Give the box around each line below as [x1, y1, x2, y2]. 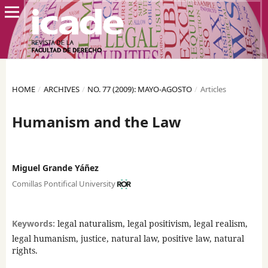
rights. [11, 244, 38, 256]
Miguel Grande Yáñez [11, 162, 99, 173]
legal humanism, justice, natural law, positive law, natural [11, 232, 244, 244]
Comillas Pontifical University [11, 178, 115, 189]
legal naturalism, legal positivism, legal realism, [57, 217, 248, 229]
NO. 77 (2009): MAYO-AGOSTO [87, 83, 193, 95]
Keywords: [11, 217, 57, 229]
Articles [200, 83, 226, 95]
